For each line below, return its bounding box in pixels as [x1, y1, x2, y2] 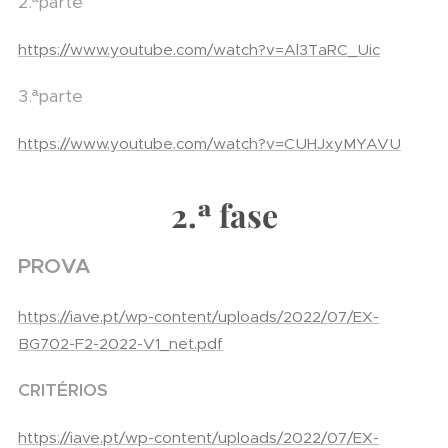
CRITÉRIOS [18, 379, 108, 401]
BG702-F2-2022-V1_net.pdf [18, 334, 223, 353]
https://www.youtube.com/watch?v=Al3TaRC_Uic [18, 40, 380, 59]
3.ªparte [18, 85, 83, 107]
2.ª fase [170, 193, 278, 236]
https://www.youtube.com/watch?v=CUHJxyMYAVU [18, 134, 401, 153]
